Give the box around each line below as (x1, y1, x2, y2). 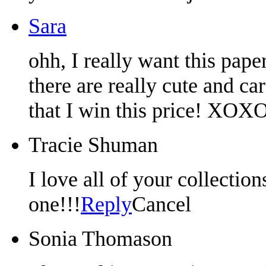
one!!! (28, 192, 81, 216)
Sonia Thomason (28, 226, 172, 251)
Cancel (132, 192, 191, 216)
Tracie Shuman (28, 132, 158, 157)
